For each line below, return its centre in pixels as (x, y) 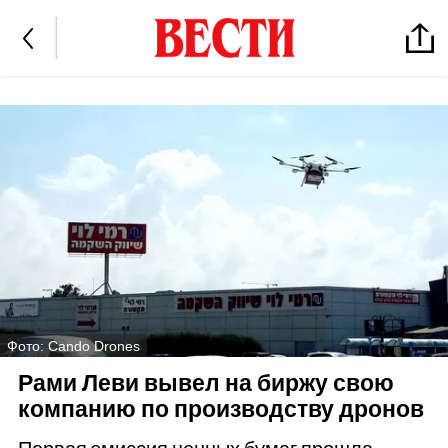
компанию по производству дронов (220, 410)
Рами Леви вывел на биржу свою (205, 384)
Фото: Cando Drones (73, 345)
